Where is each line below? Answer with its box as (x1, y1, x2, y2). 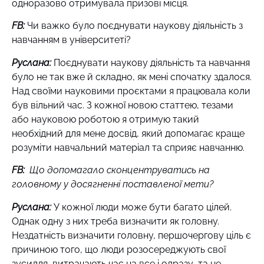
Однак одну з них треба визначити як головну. (12, 215, 219, 227)
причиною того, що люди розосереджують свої (12, 243, 226, 255)
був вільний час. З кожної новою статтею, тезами (12, 99, 233, 111)
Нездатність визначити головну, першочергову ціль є (12, 229, 251, 241)
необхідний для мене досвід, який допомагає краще (12, 127, 245, 139)
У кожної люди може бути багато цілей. (54, 201, 232, 213)
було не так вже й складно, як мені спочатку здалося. (12, 71, 252, 82)
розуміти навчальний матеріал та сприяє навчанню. (12, 141, 247, 153)
